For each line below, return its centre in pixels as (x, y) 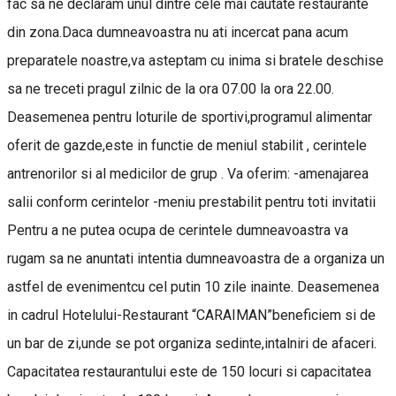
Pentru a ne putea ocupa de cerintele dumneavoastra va (178, 231)
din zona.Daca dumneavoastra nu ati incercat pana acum (178, 33)
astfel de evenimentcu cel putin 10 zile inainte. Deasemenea (193, 287)
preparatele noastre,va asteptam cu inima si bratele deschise (195, 61)
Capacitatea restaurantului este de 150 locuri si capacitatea (189, 372)
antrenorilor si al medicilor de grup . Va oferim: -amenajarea (188, 174)
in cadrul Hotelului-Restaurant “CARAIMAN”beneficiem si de (191, 316)
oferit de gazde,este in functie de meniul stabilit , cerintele (187, 146)
